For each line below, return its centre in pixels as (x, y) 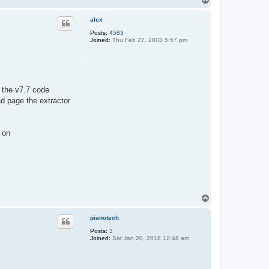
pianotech (104, 218)
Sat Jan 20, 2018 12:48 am (150, 238)
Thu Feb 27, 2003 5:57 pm (149, 40)
